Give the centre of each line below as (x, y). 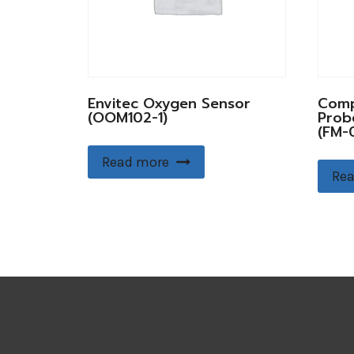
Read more (136, 162)
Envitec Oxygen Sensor (169, 104)
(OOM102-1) (128, 118)
